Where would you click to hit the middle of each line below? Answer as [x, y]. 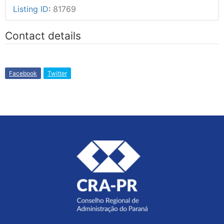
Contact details [43, 35]
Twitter [57, 73]
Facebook [23, 73]
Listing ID [31, 9]
